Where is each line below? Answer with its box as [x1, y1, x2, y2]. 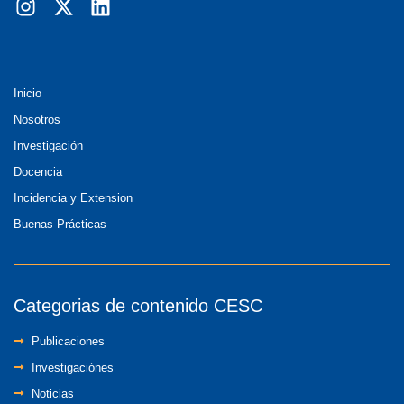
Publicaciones [32, 334, 105, 348]
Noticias [32, 386, 74, 400]
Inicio [14, 86, 41, 100]
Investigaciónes [32, 360, 114, 374]
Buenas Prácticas [14, 216, 106, 231]
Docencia [14, 164, 62, 179]
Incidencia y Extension [14, 190, 133, 205]
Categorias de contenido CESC [14, 295, 262, 316]
